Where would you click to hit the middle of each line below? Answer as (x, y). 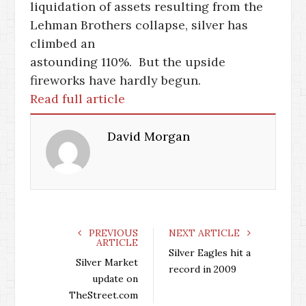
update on (115, 279)
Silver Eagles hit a (210, 253)
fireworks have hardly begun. (115, 80)
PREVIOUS (112, 233)
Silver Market (107, 262)
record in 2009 (203, 269)
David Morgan (149, 136)
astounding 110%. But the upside (128, 62)
